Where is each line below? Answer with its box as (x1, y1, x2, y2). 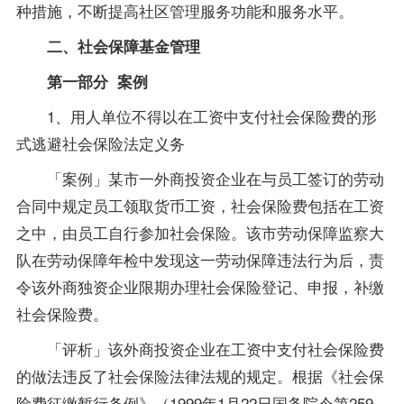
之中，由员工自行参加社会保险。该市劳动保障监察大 (15, 220, 384, 243)
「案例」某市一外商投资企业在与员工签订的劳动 (15, 166, 384, 189)
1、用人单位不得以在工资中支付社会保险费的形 (15, 104, 377, 127)
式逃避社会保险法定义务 (15, 131, 185, 154)
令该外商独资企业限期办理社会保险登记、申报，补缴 (15, 274, 384, 298)
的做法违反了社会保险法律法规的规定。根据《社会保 (15, 363, 384, 387)
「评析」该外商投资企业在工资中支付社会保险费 (15, 336, 384, 360)
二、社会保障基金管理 (46, 34, 200, 57)
